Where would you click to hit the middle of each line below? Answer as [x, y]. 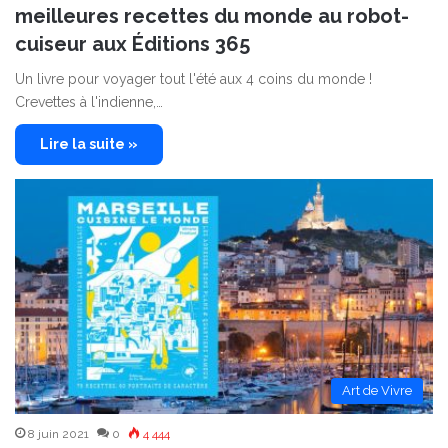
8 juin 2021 [58, 434]
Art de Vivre [377, 391]
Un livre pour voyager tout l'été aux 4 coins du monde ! [193, 78]
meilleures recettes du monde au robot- [212, 15]
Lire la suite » [89, 143]
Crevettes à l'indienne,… [89, 101]
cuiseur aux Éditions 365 [132, 43]
